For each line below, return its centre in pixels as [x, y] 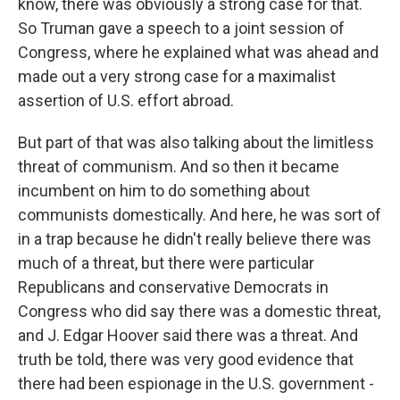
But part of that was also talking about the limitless [196, 142]
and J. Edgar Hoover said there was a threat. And [188, 335]
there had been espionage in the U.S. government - [196, 383]
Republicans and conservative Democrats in [173, 287]
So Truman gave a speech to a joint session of [181, 28]
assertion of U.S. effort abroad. [126, 100]
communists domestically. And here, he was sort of [200, 215]
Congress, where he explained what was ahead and [198, 52]
